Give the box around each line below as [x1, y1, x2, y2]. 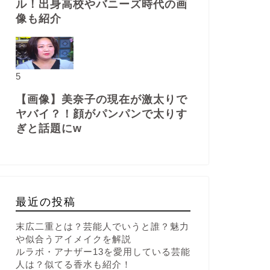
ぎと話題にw [15, 122, 82, 135]
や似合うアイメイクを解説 [15, 233, 131, 244]
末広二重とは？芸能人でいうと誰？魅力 [15, 221, 189, 231]
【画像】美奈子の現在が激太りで [15, 93, 187, 106]
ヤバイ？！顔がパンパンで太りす [15, 108, 187, 121]
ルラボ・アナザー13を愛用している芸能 [15, 246, 190, 257]
